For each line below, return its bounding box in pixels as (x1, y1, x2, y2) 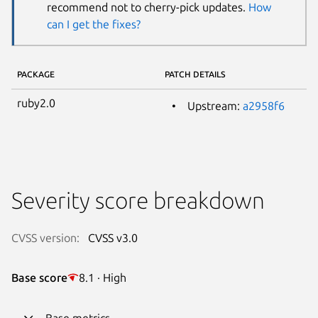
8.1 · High (79, 270, 126, 284)
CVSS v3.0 (88, 231, 138, 244)
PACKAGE (17, 69, 55, 79)
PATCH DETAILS (165, 69, 226, 79)
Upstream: (187, 99, 243, 112)
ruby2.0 (17, 96, 55, 109)
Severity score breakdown (11, 187, 265, 213)
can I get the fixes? (46, 18, 141, 31)
